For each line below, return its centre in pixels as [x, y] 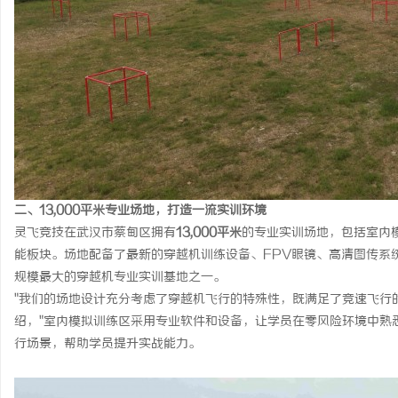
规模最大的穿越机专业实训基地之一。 [120, 278]
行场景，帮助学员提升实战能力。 [107, 344]
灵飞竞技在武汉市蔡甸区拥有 [95, 233]
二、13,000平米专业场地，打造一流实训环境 [140, 211]
